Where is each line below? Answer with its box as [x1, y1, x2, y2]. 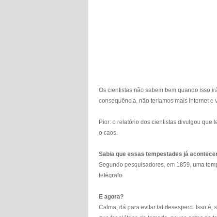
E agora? [99, 193, 124, 200]
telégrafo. [99, 172, 124, 179]
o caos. [99, 129, 118, 136]
